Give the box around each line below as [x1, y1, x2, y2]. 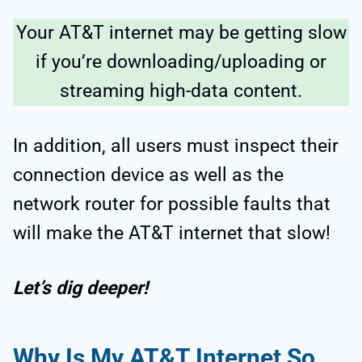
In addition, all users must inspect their [13, 135, 339, 158]
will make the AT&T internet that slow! [13, 222, 330, 245]
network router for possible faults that [13, 193, 330, 216]
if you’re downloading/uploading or [36, 51, 326, 74]
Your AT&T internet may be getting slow [15, 22, 347, 44]
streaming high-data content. [60, 80, 302, 103]
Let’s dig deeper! [13, 277, 148, 300]
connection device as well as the [13, 164, 284, 187]
